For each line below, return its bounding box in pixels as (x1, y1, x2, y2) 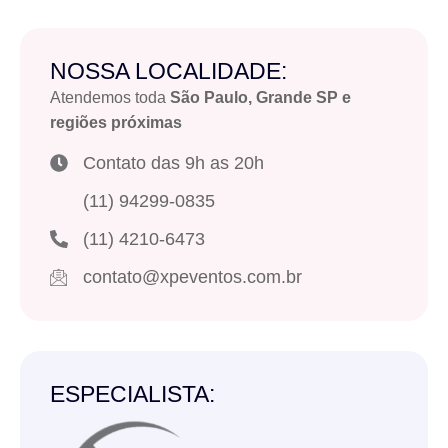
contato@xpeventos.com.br (82, 266, 302, 287)
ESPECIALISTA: (50, 380, 215, 407)
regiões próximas (50, 113, 182, 131)
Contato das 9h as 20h (82, 152, 264, 173)
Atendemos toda (50, 88, 170, 106)
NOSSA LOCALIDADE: (50, 57, 287, 84)
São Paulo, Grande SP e (170, 88, 351, 106)
